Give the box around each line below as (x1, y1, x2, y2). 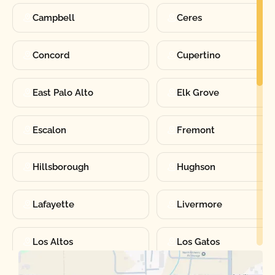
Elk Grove (177, 87, 220, 98)
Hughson (177, 161, 216, 173)
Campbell (32, 12, 75, 24)
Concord (32, 49, 70, 61)
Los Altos (32, 236, 73, 247)
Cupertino (177, 49, 221, 61)
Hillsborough (32, 161, 89, 173)
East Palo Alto (32, 87, 93, 98)
